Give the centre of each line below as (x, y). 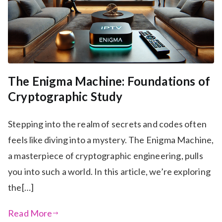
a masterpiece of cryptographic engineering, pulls (106, 156)
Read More (30, 213)
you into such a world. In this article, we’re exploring (109, 172)
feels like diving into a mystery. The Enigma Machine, (111, 140)
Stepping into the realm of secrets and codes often (107, 124)
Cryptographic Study (65, 97)
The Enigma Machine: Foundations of (109, 81)
